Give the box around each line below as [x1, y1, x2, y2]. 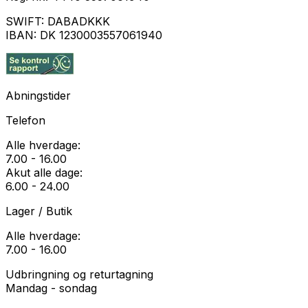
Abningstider [5, 89, 71, 103]
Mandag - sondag [5, 281, 97, 296]
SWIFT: [5, 14, 47, 29]
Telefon [5, 113, 45, 128]
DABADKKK [47, 14, 110, 29]
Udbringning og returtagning [5, 267, 153, 282]
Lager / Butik [5, 204, 72, 219]
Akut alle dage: [5, 166, 82, 180]
